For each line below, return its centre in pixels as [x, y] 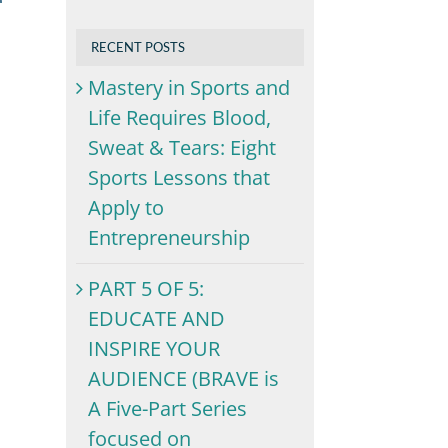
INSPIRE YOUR [154, 348]
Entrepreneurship [169, 237]
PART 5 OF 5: [146, 288]
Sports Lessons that [179, 177]
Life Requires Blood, [180, 117]
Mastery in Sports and [189, 87]
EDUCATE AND [157, 318]
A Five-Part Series [168, 408]
